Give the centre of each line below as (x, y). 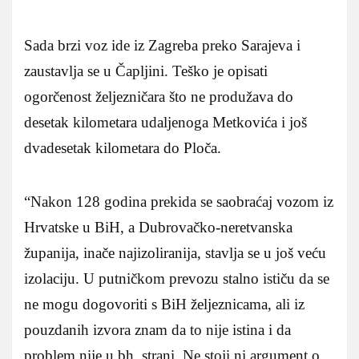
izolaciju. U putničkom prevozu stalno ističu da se (177, 278)
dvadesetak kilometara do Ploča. (123, 147)
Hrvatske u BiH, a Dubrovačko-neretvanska (158, 227)
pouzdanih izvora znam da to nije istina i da (157, 329)
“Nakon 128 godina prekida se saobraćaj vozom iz (179, 201)
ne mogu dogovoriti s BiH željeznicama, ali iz (164, 304)
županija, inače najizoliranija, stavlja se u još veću (175, 252)
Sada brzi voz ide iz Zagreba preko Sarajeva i (162, 45)
